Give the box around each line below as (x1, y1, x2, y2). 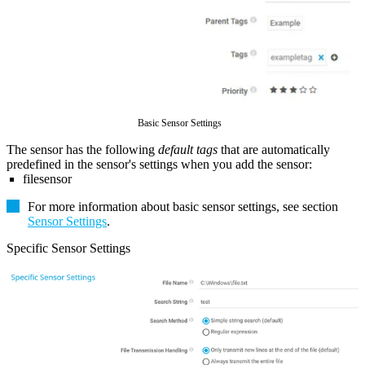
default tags (158, 143, 218, 157)
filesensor (23, 172, 72, 187)
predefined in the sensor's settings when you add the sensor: (7, 157, 312, 172)
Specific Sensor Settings (7, 241, 130, 256)
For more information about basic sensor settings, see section (28, 200, 338, 214)
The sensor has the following (7, 143, 158, 157)
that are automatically (218, 143, 330, 157)
